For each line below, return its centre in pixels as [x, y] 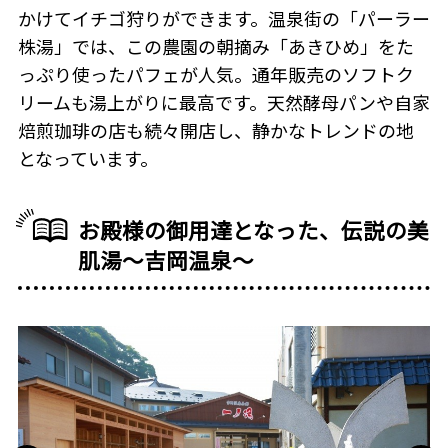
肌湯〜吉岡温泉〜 [166, 260]
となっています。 [87, 158]
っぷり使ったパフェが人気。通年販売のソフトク [215, 74]
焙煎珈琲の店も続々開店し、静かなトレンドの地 [215, 130]
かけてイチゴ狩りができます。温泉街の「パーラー [223, 18]
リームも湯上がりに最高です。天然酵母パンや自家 [223, 102]
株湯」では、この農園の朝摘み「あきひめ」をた [215, 46]
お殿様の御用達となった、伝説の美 [254, 230]
